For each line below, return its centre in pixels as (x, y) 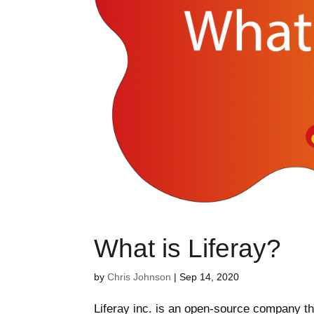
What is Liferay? (188, 248)
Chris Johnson (139, 277)
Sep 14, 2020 (210, 277)
